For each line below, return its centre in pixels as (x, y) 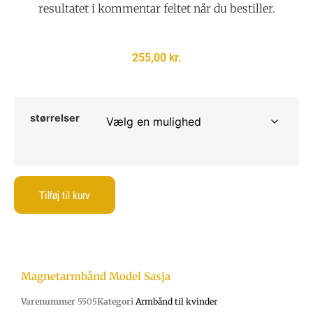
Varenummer (49, 302)
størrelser (54, 118)
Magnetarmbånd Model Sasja (96, 277)
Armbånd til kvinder (176, 302)
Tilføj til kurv (65, 195)
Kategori (115, 302)
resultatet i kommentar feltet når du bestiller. (156, 9)
